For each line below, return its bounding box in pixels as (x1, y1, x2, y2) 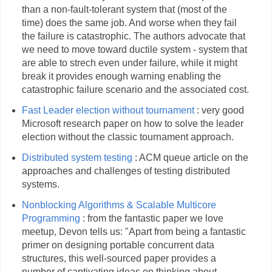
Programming (21, 212, 80, 223)
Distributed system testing (21, 152, 132, 163)
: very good (194, 104, 244, 115)
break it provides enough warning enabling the (21, 71, 221, 82)
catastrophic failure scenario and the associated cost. (21, 84, 249, 95)
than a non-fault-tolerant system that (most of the (21, 4, 227, 15)
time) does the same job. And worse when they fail (21, 18, 237, 29)
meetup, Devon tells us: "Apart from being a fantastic (21, 226, 246, 237)
